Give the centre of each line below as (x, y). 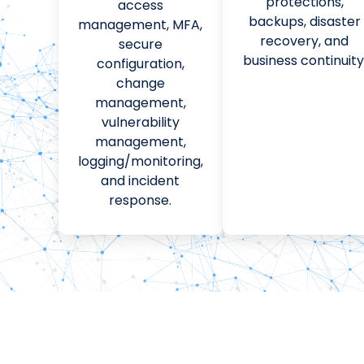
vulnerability (140, 122)
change (140, 83)
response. (141, 200)
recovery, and (305, 41)
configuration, (140, 63)
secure (140, 44)
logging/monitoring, (140, 161)
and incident (141, 180)
